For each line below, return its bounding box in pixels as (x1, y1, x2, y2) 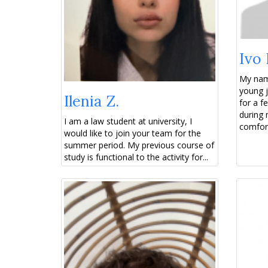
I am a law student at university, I (64, 115, 192, 127)
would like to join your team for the (64, 127, 201, 139)
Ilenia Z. (64, 91, 119, 111)
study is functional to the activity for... (64, 151, 208, 163)
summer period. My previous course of (64, 139, 214, 151)
